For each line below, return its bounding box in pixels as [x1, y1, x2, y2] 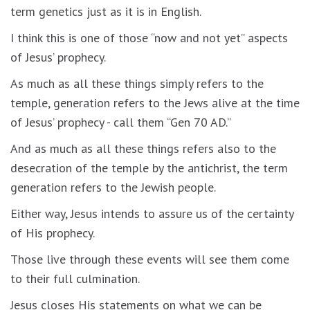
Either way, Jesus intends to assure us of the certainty [10, 205, 293, 221]
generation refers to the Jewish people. [10, 179, 216, 195]
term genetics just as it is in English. [10, 3, 201, 19]
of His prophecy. [10, 224, 95, 241]
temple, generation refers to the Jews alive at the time [10, 94, 300, 111]
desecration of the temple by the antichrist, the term [10, 159, 288, 176]
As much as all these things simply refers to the [10, 75, 264, 91]
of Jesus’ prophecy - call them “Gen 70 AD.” [10, 113, 231, 130]
